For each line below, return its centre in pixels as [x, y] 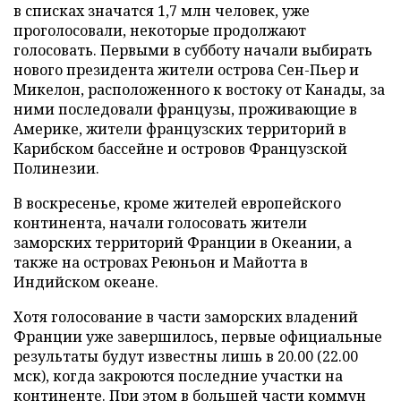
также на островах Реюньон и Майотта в [161, 262]
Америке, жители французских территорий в [180, 129]
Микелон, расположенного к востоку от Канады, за [199, 90]
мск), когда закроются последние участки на [178, 376]
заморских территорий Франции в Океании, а [183, 243]
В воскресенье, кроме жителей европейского [177, 203]
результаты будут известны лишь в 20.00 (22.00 [186, 356]
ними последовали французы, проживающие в [185, 109]
